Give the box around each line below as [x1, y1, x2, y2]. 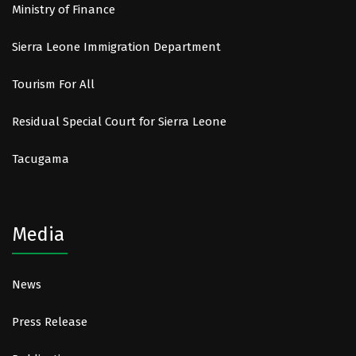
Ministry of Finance [12, 2, 115, 17]
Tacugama [12, 152, 72, 167]
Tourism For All [12, 77, 95, 92]
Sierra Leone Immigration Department [12, 40, 221, 55]
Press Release [12, 315, 87, 330]
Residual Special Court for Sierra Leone [12, 114, 226, 130]
